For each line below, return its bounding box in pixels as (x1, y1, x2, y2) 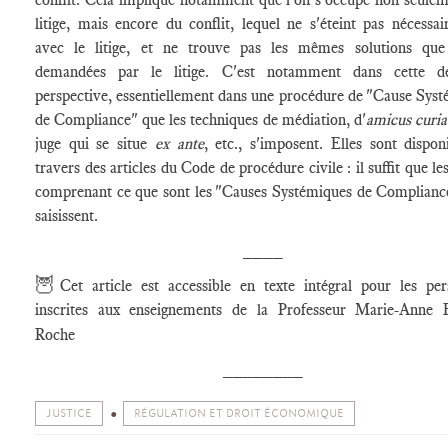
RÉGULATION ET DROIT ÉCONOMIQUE (134, 407, 344, 420)
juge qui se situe (35, 134, 155, 153)
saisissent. (35, 206, 98, 225)
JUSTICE (46, 407, 92, 420)
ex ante (154, 134, 204, 153)
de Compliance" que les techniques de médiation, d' (35, 110, 366, 129)
